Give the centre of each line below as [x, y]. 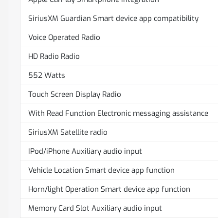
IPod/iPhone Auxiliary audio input [85, 152]
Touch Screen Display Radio [75, 95]
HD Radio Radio [54, 57]
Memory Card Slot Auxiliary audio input [95, 209]
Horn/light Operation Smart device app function [109, 190]
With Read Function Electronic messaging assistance [118, 114]
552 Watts [47, 76]
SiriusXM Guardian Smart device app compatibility [113, 19]
